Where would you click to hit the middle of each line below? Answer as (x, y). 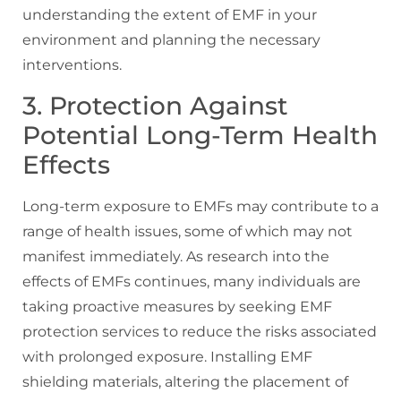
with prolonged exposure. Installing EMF (167, 356)
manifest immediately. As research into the (176, 256)
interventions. (72, 65)
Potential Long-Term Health (200, 135)
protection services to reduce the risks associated (200, 331)
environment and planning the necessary (171, 40)
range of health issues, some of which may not (188, 231)
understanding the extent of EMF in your (170, 15)
